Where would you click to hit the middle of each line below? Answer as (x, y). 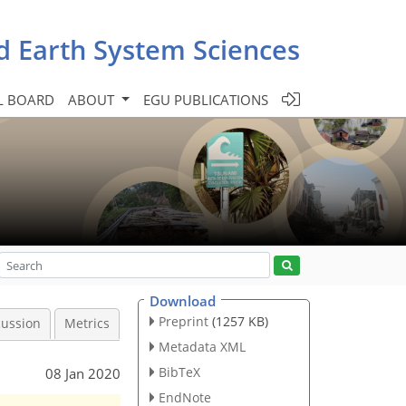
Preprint (183, 321)
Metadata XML (202, 346)
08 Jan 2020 (83, 373)
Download (183, 301)
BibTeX (179, 372)
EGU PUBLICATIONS (206, 99)
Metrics (87, 324)
